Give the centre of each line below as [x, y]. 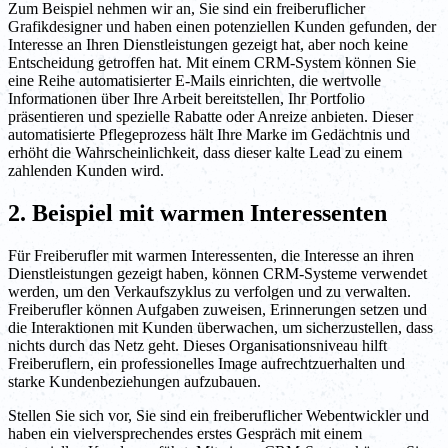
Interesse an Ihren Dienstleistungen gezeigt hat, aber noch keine [208, 45]
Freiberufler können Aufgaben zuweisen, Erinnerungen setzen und [217, 310]
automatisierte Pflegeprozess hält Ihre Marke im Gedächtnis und [209, 135]
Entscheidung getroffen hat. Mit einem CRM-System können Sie [212, 63]
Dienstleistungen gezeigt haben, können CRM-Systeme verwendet [217, 274]
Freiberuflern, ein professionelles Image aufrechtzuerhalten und [206, 364]
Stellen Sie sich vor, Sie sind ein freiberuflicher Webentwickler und [218, 416]
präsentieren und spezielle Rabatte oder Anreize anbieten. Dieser [210, 117]
